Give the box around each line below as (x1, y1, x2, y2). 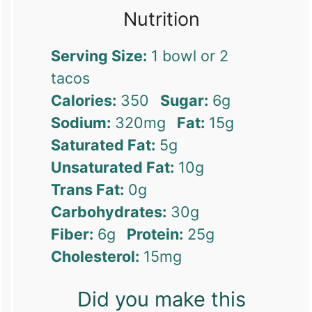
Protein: (127, 224, 184, 243)
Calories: (51, 91, 117, 109)
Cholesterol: (51, 247, 140, 265)
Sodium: (51, 113, 111, 132)
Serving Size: (51, 46, 148, 65)
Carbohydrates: (51, 202, 167, 221)
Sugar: (160, 91, 209, 109)
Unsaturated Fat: (51, 157, 175, 176)
